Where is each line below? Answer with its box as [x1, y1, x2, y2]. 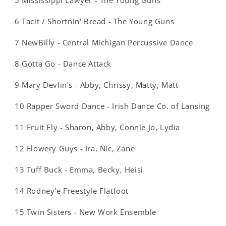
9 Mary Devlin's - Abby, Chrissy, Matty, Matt [15, 80, 179, 90]
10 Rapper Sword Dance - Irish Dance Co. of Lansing [15, 101, 210, 111]
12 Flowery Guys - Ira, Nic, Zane [15, 143, 135, 153]
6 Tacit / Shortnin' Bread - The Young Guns [15, 16, 175, 26]
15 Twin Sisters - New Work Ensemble [15, 207, 156, 217]
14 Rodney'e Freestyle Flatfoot [15, 186, 129, 196]
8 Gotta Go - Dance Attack [15, 59, 111, 69]
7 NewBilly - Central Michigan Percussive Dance [15, 37, 193, 47]
